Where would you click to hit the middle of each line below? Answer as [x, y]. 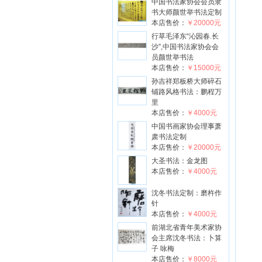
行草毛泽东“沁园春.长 [185, 36]
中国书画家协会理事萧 [187, 126]
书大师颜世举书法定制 [187, 12]
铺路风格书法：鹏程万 [187, 92]
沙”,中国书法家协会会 [185, 47]
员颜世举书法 [173, 57]
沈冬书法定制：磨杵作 [187, 193]
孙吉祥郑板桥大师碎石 [187, 81]
